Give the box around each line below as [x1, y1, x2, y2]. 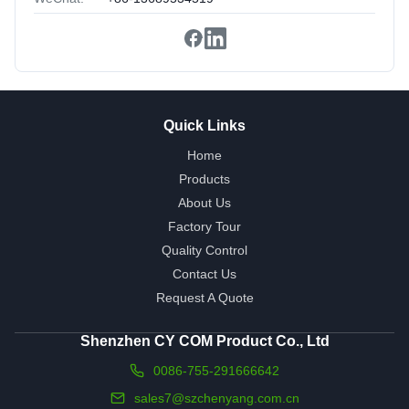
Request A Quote [155, 289, 254, 305]
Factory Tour [168, 218, 241, 234]
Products [179, 171, 230, 186]
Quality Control [162, 242, 247, 257]
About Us [178, 194, 231, 210]
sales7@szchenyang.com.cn [133, 390, 299, 405]
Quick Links [163, 117, 246, 133]
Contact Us [173, 266, 236, 281]
